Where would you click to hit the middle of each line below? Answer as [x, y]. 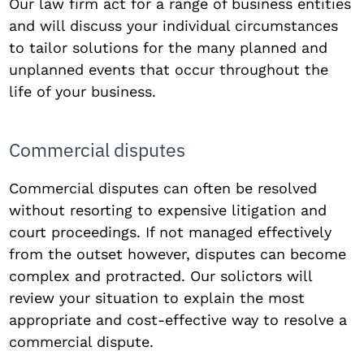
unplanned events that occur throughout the [169, 69]
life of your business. [83, 91]
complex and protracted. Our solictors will [161, 275]
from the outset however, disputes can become [178, 253]
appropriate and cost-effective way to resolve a [178, 319]
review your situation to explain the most [157, 297]
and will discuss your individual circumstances [174, 25]
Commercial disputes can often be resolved [163, 188]
